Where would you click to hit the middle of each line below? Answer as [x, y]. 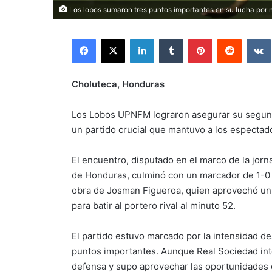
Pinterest [229, 39]
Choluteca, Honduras [118, 84]
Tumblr [195, 39]
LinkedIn [169, 39]
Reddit [253, 39]
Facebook [114, 39]
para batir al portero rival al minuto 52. [154, 206]
